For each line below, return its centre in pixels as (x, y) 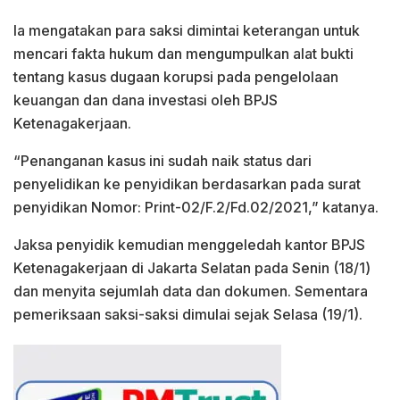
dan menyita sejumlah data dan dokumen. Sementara (191, 291)
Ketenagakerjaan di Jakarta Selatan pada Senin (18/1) (192, 267)
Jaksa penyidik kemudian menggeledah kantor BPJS (189, 244)
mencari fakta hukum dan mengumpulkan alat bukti (183, 53)
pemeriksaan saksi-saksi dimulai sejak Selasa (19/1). (188, 314)
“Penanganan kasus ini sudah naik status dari (162, 160)
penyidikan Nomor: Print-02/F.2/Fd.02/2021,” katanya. (196, 207)
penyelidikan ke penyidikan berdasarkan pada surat (187, 183)
